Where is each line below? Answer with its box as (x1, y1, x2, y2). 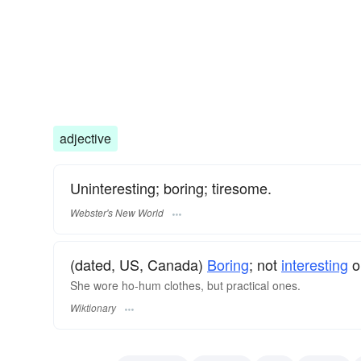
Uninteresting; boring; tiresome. (70, 177, 272, 199)
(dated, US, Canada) (70, 253, 207, 275)
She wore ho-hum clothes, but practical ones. (70, 276, 301, 293)
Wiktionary (70, 300, 116, 314)
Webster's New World (70, 205, 164, 219)
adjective (60, 129, 111, 148)
